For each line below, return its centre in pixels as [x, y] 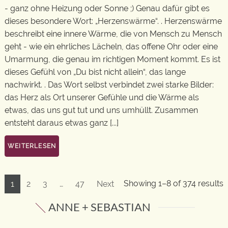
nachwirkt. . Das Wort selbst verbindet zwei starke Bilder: [109, 84]
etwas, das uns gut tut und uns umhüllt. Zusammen [101, 110]
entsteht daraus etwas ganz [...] [62, 123]
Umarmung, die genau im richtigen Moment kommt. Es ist [112, 59]
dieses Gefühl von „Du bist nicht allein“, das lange [95, 72]
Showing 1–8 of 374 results [174, 183]
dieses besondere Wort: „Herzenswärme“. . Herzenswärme [113, 21]
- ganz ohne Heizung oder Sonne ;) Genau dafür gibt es [107, 8]
